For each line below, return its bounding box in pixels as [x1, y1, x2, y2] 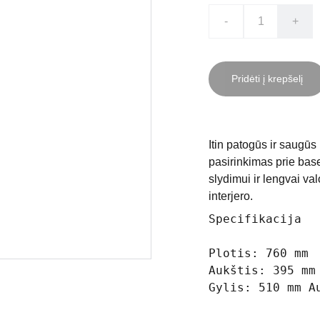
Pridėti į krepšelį [231, 73, 303, 84]
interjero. [209, 190, 253, 202]
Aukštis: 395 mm [209, 264, 316, 277]
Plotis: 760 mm [209, 246, 309, 260]
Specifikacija [209, 212, 301, 226]
